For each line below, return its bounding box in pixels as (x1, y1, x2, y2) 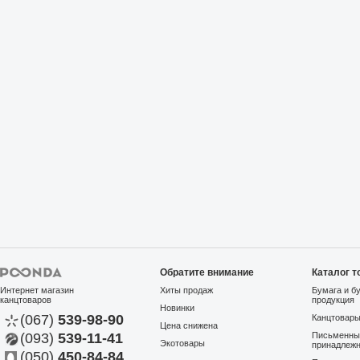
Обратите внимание (160, 267, 255, 278)
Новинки (160, 303, 195, 313)
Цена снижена (160, 321, 219, 330)
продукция (312, 295, 355, 305)
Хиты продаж (160, 285, 214, 295)
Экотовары (160, 338, 206, 348)
